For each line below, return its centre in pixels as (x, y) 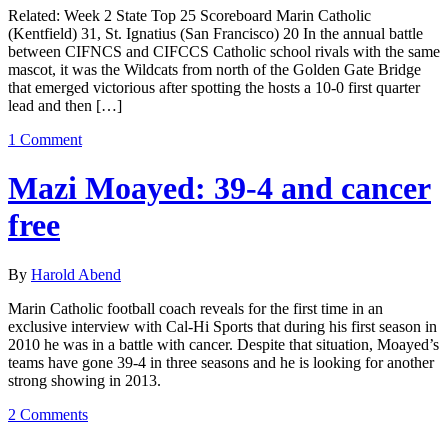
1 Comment (45, 139)
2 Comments (48, 414)
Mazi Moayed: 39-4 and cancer (219, 188)
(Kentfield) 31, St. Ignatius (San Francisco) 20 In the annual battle (215, 33)
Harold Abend (76, 274)
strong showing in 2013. (84, 380)
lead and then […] (65, 105)
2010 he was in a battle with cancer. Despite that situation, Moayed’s (223, 344)
